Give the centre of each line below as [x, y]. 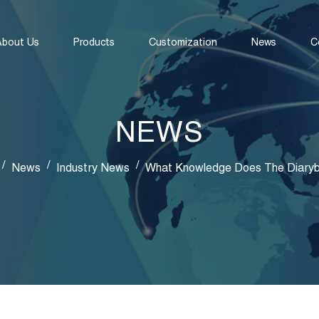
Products [94, 42]
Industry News [93, 168]
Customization [183, 42]
